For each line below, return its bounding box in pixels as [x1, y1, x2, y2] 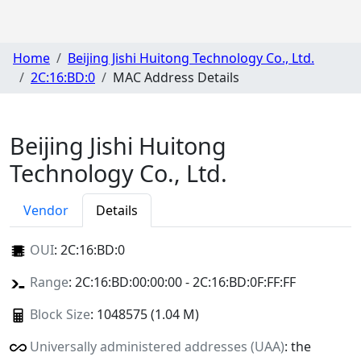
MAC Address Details [113, 68, 239, 87]
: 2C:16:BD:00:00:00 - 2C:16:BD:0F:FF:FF [68, 272, 296, 291]
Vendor [23, 201, 68, 219]
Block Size [29, 305, 90, 323]
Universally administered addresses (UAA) [29, 337, 284, 355]
